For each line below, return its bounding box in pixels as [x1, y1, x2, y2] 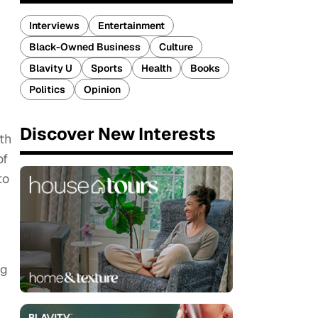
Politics [29, 83, 65, 96]
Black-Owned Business [29, 40, 141, 53]
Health [141, 62, 172, 75]
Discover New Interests [20, 123, 216, 145]
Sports [91, 62, 123, 75]
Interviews [29, 19, 79, 32]
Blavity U [29, 62, 72, 75]
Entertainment [98, 19, 165, 32]
